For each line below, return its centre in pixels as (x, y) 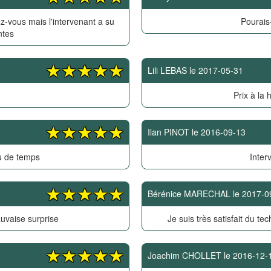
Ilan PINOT (168, 132)
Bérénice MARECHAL (189, 194)
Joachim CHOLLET (184, 255)
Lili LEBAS (167, 70)
